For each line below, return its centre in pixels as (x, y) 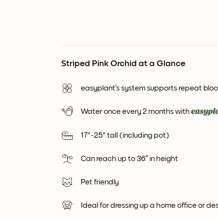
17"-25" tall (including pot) (125, 136)
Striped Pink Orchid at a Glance (123, 64)
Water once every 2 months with (135, 111)
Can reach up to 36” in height (129, 159)
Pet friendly (100, 182)
